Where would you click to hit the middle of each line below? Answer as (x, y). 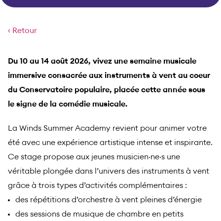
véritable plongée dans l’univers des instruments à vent (109, 171)
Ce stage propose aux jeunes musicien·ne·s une (94, 157)
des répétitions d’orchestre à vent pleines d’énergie (109, 200)
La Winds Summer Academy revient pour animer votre (107, 129)
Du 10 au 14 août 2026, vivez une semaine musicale (102, 61)
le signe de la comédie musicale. (68, 104)
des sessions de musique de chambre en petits (99, 214)
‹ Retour (22, 31)
